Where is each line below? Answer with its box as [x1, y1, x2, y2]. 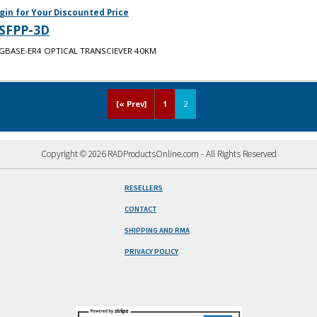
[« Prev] [115, 98, 146, 110]
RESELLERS [124, 183, 163, 192]
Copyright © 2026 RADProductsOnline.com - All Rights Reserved [40, 148, 277, 160]
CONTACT [124, 204, 156, 214]
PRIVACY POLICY [124, 247, 178, 256]
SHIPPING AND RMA [124, 226, 190, 235]
